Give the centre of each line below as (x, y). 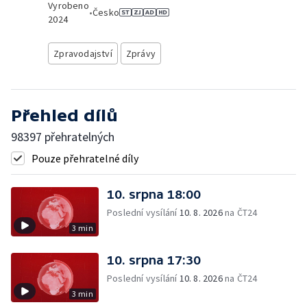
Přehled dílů (64, 115)
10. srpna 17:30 (154, 260)
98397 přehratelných (63, 137)
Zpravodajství (83, 53)
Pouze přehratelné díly (85, 158)
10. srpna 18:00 (154, 194)
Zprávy (140, 53)
